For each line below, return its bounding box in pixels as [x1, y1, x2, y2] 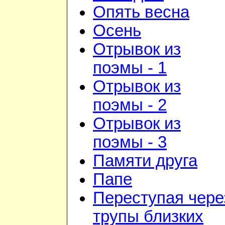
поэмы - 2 [93, 96, 167, 115]
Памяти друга [93, 152, 197, 170]
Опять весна [93, 3, 189, 22]
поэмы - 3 [93, 133, 167, 152]
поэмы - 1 [93, 59, 167, 77]
